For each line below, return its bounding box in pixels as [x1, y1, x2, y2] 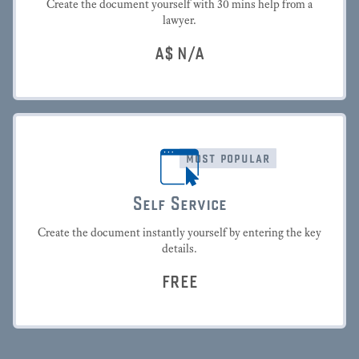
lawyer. [163, 13, 196, 27]
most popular [186, 149, 270, 166]
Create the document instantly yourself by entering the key [38, 225, 321, 240]
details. [162, 241, 197, 256]
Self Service [132, 192, 227, 214]
